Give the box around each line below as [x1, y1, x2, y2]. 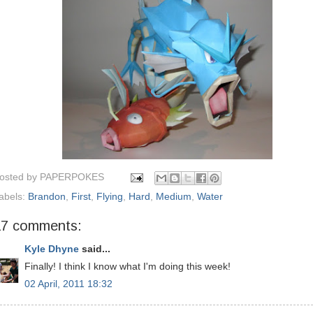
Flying [96, 191, 123, 202]
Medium [156, 191, 191, 202]
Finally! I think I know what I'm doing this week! [24, 261, 231, 272]
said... [79, 244, 110, 255]
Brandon [28, 191, 66, 202]
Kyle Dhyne [24, 244, 79, 255]
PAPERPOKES [40, 171, 104, 182]
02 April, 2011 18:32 [24, 278, 112, 289]
